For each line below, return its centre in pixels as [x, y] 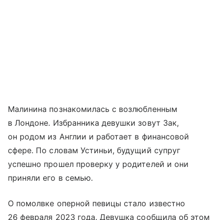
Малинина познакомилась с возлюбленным [93, 109]
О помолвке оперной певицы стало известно [96, 203]
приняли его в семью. [50, 178]
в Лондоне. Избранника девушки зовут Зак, [93, 123]
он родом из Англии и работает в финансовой [99, 136]
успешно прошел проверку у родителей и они [98, 164]
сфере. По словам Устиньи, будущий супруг [94, 150]
